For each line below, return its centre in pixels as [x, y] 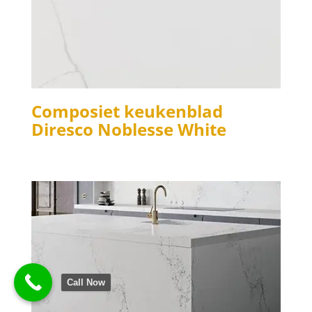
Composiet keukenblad [127, 111]
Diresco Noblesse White [128, 129]
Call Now [86, 282]
